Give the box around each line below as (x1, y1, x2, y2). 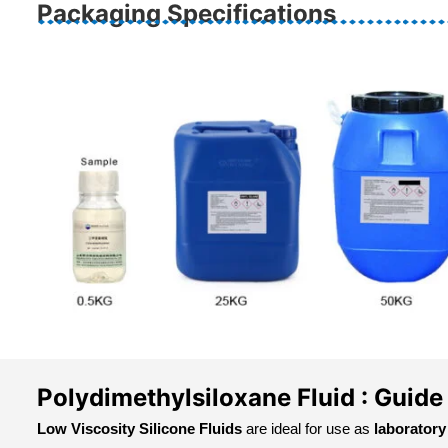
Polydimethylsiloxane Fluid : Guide (37, 383, 443, 413)
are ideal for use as (242, 420, 374, 438)
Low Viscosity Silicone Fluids (37, 420, 242, 438)
